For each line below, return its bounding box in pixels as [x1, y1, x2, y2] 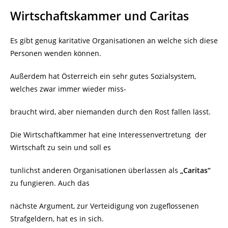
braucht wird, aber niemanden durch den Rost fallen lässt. [10, 107, 211, 117]
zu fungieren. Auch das [10, 178, 90, 188]
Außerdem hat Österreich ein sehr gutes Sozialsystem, [10, 71, 196, 81]
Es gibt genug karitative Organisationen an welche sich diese [10, 36, 218, 46]
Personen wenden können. [10, 48, 101, 59]
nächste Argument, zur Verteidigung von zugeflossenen [10, 201, 199, 211]
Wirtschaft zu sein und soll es [10, 142, 111, 153]
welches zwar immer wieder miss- [10, 84, 126, 94]
